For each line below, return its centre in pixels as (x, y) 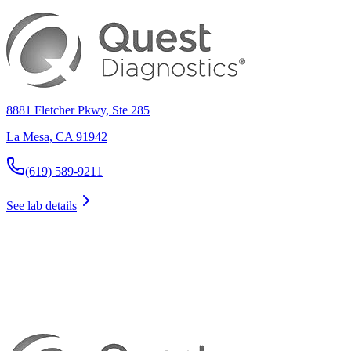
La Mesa (28, 137)
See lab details (42, 206)
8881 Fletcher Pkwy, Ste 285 (78, 110)
